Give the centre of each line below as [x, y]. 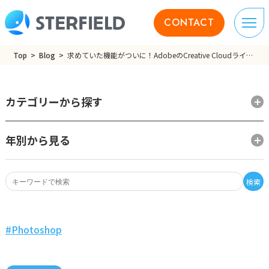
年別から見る [38, 140]
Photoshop [36, 229]
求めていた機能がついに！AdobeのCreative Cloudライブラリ [250, 55]
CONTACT [189, 22]
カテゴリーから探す [54, 101]
